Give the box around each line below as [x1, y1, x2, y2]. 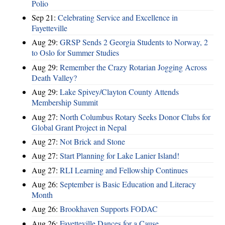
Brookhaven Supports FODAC [60, 203, 158, 214]
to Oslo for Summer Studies [32, 47, 119, 58]
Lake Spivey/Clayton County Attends [60, 86, 179, 97]
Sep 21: [32, 12, 58, 23]
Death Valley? [32, 72, 77, 83]
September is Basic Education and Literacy [60, 179, 196, 190]
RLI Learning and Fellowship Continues [60, 164, 188, 175]
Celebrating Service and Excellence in [58, 12, 178, 23]
